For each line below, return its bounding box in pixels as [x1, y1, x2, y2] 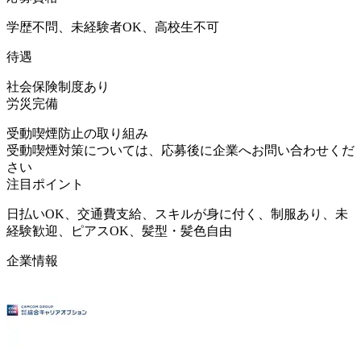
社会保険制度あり [6, 79, 110, 93]
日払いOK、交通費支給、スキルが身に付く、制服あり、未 [6, 206, 348, 221]
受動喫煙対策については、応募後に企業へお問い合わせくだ [6, 143, 355, 157]
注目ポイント [6, 176, 84, 191]
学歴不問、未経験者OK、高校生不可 [6, 19, 219, 34]
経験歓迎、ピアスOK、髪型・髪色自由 [6, 223, 232, 238]
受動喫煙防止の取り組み [6, 126, 148, 140]
